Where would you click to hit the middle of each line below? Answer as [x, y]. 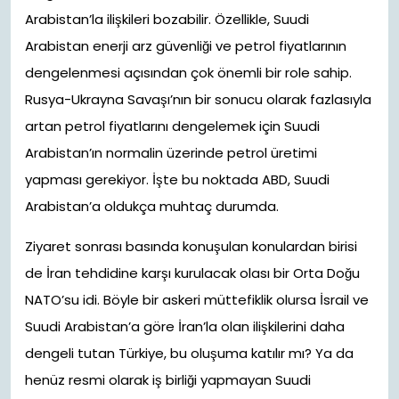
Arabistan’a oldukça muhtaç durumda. [152, 206]
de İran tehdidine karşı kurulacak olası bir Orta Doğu [192, 273]
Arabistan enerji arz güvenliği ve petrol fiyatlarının [186, 46]
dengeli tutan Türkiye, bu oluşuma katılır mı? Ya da [189, 353]
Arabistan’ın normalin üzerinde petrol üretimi [171, 153]
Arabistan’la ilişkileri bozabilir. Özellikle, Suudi [167, 19]
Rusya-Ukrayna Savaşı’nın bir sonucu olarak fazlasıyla [198, 99]
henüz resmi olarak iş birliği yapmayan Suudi [168, 380]
